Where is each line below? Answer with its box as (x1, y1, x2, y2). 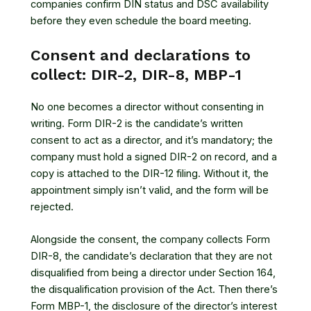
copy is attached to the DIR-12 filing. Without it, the (31, 167, 269, 180)
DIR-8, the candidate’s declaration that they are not (31, 250, 272, 263)
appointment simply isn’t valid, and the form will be (31, 183, 269, 196)
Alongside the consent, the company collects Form (31, 233, 270, 246)
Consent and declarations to (31, 46, 251, 64)
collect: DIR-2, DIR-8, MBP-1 (31, 65, 242, 83)
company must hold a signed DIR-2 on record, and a (31, 150, 277, 163)
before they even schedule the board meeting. (31, 15, 251, 28)
